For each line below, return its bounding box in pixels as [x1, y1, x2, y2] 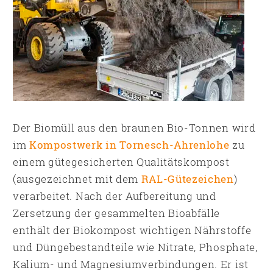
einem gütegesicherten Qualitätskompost [13, 155, 230, 169]
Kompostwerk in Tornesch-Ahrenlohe [29, 138, 230, 152]
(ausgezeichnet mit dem [13, 172, 138, 186]
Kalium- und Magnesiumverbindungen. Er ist [13, 257, 249, 271]
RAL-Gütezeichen [138, 172, 234, 186]
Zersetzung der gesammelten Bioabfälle [13, 206, 221, 220]
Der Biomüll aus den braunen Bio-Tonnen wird [13, 121, 256, 135]
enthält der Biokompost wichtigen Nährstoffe [13, 223, 252, 237]
